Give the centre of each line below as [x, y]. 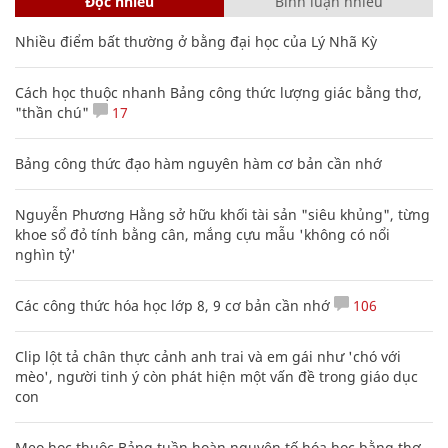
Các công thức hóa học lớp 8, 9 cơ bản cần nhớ [172, 305]
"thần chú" [52, 112]
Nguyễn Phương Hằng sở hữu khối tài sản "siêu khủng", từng [222, 214]
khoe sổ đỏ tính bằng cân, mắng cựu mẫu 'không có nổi [202, 234]
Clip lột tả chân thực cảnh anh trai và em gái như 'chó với [208, 356]
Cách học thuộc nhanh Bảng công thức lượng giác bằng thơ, [218, 92]
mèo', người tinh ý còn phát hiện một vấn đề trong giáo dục [216, 376]
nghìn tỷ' [45, 254]
